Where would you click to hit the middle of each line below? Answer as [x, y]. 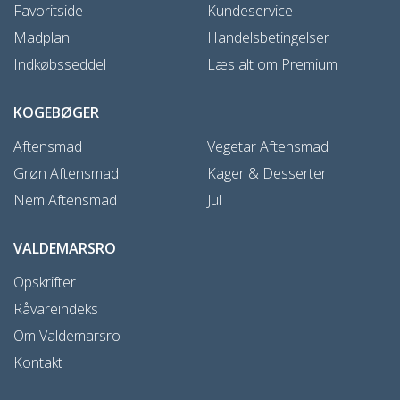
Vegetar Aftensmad [268, 146]
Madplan [42, 37]
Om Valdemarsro [67, 335]
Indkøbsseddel [60, 64]
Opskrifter [45, 282]
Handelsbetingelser [268, 37]
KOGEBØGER [56, 112]
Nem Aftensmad [65, 200]
